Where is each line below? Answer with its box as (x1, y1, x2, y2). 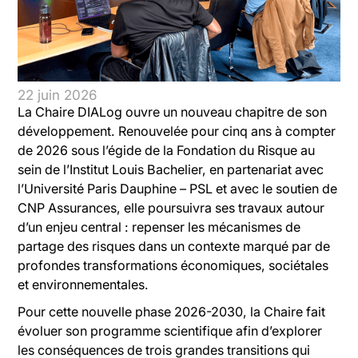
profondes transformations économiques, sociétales (18, 257, 329, 274)
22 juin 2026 (18, 87, 97, 104)
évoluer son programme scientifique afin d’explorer (18, 323, 323, 340)
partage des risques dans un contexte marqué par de (18, 238, 331, 255)
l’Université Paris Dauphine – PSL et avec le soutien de (18, 181, 338, 197)
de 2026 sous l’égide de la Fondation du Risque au (18, 142, 316, 159)
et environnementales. (18, 276, 149, 293)
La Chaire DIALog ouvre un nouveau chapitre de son (18, 104, 328, 121)
